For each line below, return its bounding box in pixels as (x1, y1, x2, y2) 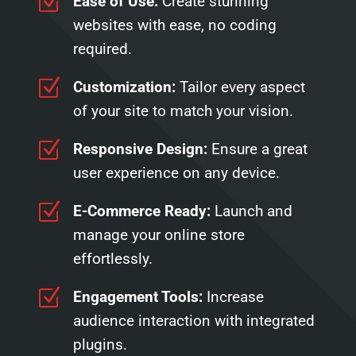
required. (72, 40, 132, 59)
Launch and (214, 202, 292, 221)
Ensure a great (211, 140, 308, 159)
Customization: (72, 78, 180, 97)
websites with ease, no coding (72, 16, 277, 35)
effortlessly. (72, 250, 153, 269)
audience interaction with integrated (72, 311, 315, 331)
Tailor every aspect (179, 78, 305, 97)
